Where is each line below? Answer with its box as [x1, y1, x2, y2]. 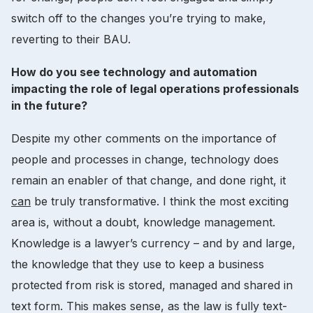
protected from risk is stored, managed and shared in [11, 277, 293, 292]
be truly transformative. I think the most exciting [31, 194, 289, 208]
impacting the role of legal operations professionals [11, 81, 299, 96]
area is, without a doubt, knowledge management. [11, 214, 275, 229]
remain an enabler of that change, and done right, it [11, 173, 286, 187]
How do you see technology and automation [11, 64, 257, 79]
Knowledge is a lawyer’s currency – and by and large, [11, 235, 296, 250]
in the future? [11, 98, 87, 112]
